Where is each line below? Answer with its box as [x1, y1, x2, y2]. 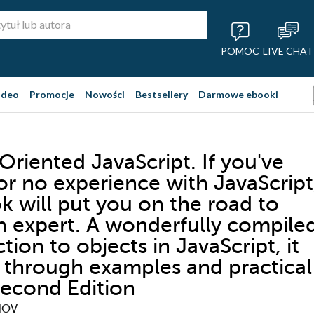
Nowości [85, 88, 125, 100]
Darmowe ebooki [198, 88, 278, 100]
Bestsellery [135, 88, 188, 100]
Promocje [29, 88, 74, 100]
